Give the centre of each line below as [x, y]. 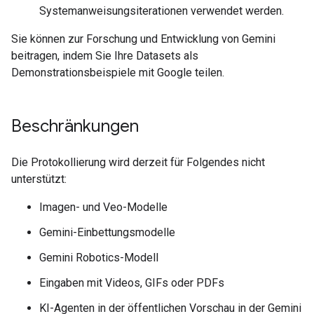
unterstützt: [39, 179]
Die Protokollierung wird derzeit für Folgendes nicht [138, 163]
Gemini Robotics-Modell [99, 258]
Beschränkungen [75, 127]
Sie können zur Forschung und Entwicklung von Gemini [143, 39]
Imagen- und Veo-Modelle [103, 207]
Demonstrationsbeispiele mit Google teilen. [118, 73]
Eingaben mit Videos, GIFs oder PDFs [132, 283]
